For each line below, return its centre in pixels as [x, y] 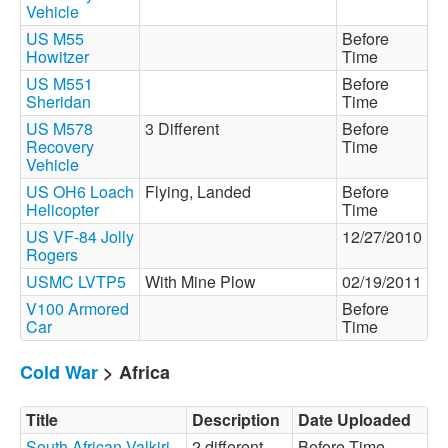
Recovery [60, 146]
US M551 [59, 83]
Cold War [59, 372]
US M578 [59, 128]
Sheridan [58, 101]
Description [236, 419]
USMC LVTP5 [76, 281]
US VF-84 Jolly [80, 236]
